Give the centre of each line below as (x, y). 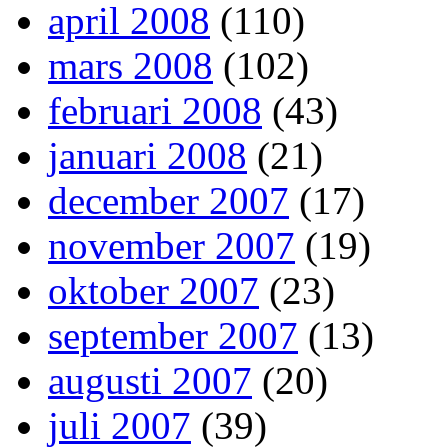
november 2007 (171, 246)
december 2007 (168, 201)
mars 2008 (130, 66)
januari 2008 (147, 156)
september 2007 (173, 336)
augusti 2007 (150, 381)
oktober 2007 (153, 291)
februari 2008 (155, 111)
